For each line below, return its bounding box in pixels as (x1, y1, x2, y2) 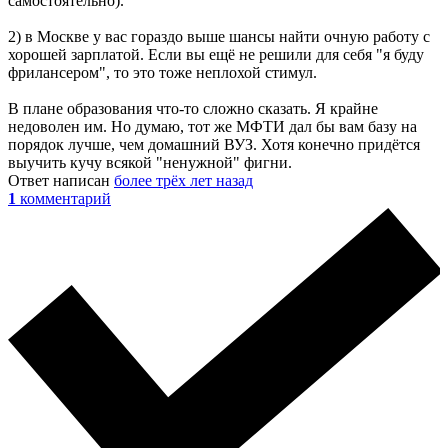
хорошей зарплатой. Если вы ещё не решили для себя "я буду (8, 46, 424, 64)
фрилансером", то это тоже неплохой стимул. (8, 64, 317, 82)
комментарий (20, 190, 111, 208)
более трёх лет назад (114, 172, 253, 190)
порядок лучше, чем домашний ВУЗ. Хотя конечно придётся (8, 136, 420, 154)
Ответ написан (8, 172, 114, 190)
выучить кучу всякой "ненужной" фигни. (8, 154, 292, 172)
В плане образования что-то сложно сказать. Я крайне (8, 100, 378, 118)
